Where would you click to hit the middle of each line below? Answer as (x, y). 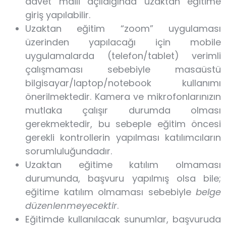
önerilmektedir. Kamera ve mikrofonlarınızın (123, 97)
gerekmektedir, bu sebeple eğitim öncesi (123, 124)
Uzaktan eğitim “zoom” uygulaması (123, 29)
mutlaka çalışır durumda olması (123, 110)
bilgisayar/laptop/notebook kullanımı (123, 83)
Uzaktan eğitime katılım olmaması (123, 165)
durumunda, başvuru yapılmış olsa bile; (123, 178)
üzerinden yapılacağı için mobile (123, 42)
